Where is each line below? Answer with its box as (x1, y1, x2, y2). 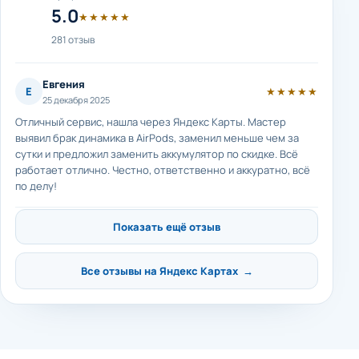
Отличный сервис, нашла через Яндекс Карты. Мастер (15, 115, 286, 129)
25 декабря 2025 (42, 94, 110, 106)
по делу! (15, 179, 57, 193)
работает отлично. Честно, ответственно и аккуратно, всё (15, 163, 310, 177)
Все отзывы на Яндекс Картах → (80, 264, 253, 278)
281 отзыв (51, 33, 95, 46)
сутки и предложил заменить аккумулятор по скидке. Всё (15, 147, 298, 161)
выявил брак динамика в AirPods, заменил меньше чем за (15, 131, 299, 145)
